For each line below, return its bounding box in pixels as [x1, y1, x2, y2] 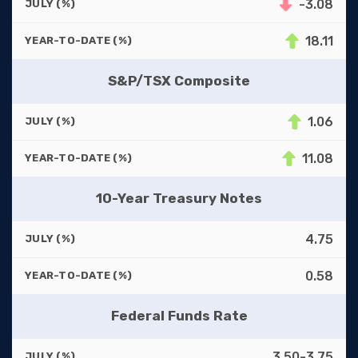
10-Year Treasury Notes [96, 189, 262, 206]
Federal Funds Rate [110, 307, 248, 324]
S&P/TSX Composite [108, 72, 250, 89]
